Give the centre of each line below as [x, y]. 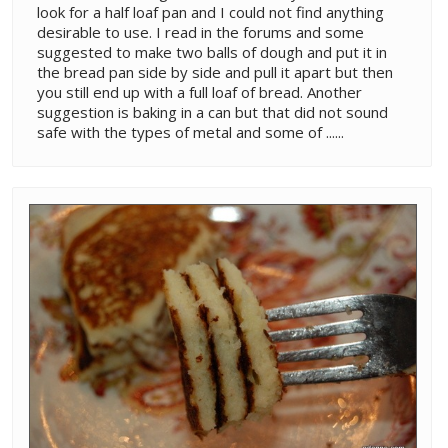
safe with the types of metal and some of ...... [190, 131]
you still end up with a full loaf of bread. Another [199, 91]
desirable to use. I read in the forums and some [200, 31]
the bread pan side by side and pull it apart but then [215, 71]
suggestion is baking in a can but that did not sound [212, 111]
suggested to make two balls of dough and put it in [212, 51]
